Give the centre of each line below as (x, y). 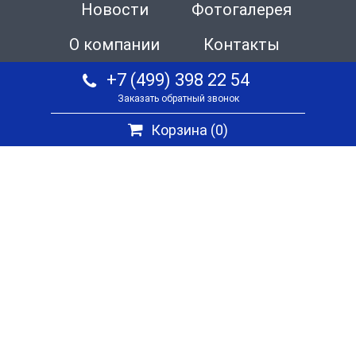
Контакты (242, 45)
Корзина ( (183, 130)
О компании (114, 45)
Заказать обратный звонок (178, 99)
